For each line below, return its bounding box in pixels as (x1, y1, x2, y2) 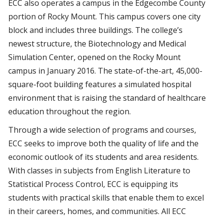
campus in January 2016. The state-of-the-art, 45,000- (8, 65, 202, 76)
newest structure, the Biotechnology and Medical (8, 38, 186, 49)
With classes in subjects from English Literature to (8, 165, 190, 176)
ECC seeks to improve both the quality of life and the (8, 138, 199, 149)
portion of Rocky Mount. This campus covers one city (8, 11, 201, 22)
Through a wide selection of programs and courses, (8, 124, 196, 135)
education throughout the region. (8, 106, 131, 117)
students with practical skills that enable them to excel (8, 192, 204, 203)
